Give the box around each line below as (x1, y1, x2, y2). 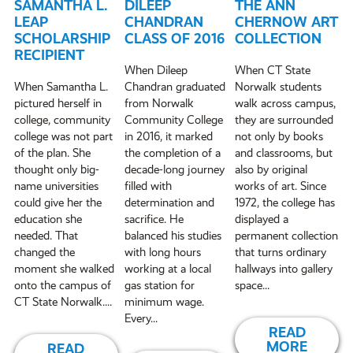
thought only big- (14, 162, 100, 177)
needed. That (14, 229, 79, 243)
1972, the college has (235, 195, 336, 210)
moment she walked (14, 262, 115, 277)
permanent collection (235, 229, 339, 243)
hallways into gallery (235, 262, 333, 277)
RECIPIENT (14, 46, 85, 64)
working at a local (124, 262, 212, 277)
